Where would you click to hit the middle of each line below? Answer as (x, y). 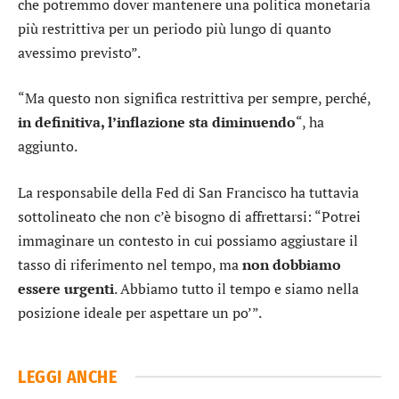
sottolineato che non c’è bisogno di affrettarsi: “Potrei (189, 216)
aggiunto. (48, 147)
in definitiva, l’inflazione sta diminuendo (157, 122)
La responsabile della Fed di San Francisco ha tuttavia (188, 192)
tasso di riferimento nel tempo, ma (130, 264)
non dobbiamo (292, 264)
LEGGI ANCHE (68, 376)
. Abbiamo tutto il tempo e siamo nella (236, 288)
